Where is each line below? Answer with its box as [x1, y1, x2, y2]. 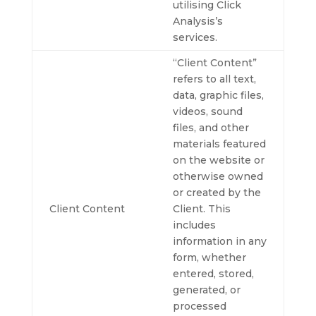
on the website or [172, 154, 265, 166]
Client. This [172, 202, 231, 215]
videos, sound [172, 105, 243, 118]
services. [172, 31, 217, 44]
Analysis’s [172, 15, 223, 28]
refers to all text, [172, 73, 256, 85]
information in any [172, 235, 267, 248]
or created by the [172, 186, 261, 199]
